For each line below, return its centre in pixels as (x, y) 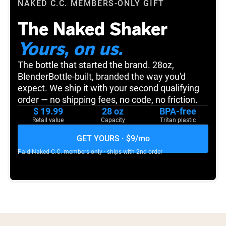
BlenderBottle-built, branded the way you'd (102, 77)
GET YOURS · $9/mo (113, 139)
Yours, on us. (70, 49)
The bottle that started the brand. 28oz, (96, 65)
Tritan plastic (178, 120)
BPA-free (178, 111)
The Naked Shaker (93, 30)
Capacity (113, 120)
